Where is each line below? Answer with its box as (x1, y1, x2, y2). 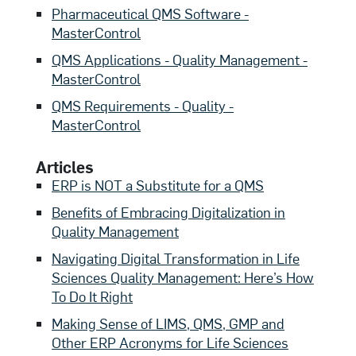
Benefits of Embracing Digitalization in (52, 202, 285, 222)
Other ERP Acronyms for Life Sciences (52, 332, 288, 353)
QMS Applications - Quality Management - (52, 49, 308, 70)
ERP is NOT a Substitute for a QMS (52, 175, 264, 195)
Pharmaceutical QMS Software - (52, 3, 249, 24)
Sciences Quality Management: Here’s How (52, 267, 314, 288)
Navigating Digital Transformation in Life (52, 248, 300, 269)
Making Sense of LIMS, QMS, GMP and (52, 313, 284, 334)
